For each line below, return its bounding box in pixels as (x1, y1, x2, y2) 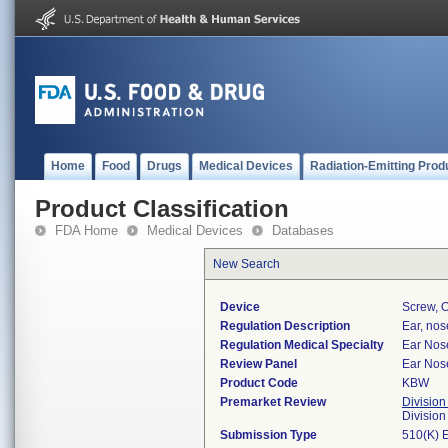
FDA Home (55, 223, 118, 238)
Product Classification (35, 195, 289, 222)
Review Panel (220, 357, 297, 371)
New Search (213, 257, 280, 271)
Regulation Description (220, 319, 350, 333)
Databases (272, 223, 334, 238)
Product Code (220, 376, 298, 390)
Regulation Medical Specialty (220, 338, 384, 352)
